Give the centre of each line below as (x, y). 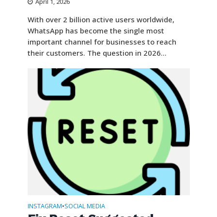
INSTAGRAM (45, 206)
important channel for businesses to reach (102, 42)
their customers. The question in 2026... (97, 53)
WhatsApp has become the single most (96, 31)
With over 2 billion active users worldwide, (101, 20)
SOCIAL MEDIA (85, 206)
